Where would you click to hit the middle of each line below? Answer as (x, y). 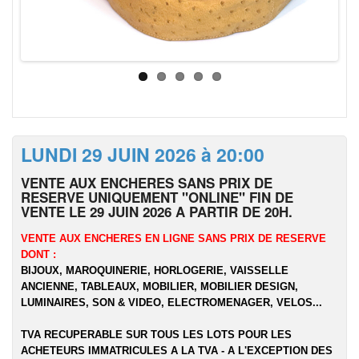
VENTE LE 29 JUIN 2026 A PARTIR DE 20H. (157, 212)
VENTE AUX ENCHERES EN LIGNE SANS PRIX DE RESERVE (173, 238)
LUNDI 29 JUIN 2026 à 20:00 (143, 154)
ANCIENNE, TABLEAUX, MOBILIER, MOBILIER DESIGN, (159, 286)
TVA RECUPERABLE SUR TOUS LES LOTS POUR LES (156, 335)
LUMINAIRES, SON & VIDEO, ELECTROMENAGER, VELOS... (171, 303)
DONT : (38, 254)
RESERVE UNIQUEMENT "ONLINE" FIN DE (157, 197)
